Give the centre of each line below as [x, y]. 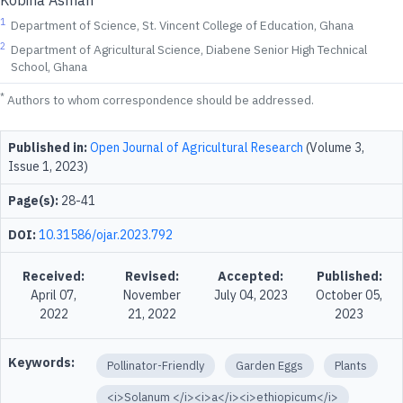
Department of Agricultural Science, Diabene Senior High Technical [189, 49]
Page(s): [33, 201]
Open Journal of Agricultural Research [197, 148]
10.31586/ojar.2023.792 [106, 235]
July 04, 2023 [251, 295]
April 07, [54, 295]
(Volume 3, [334, 148]
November [152, 295]
